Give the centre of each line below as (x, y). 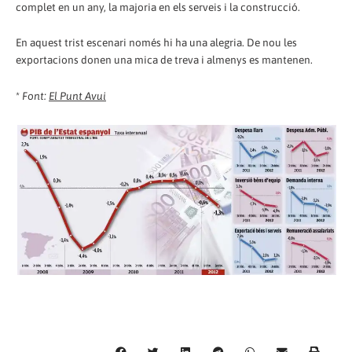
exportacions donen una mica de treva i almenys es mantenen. (164, 60)
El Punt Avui (77, 96)
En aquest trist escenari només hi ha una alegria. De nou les (156, 43)
